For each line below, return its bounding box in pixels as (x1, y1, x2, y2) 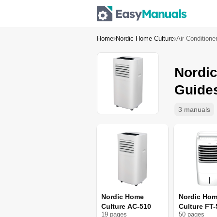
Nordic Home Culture (116, 35, 174, 42)
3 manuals (178, 106, 210, 113)
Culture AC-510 (101, 202, 152, 210)
